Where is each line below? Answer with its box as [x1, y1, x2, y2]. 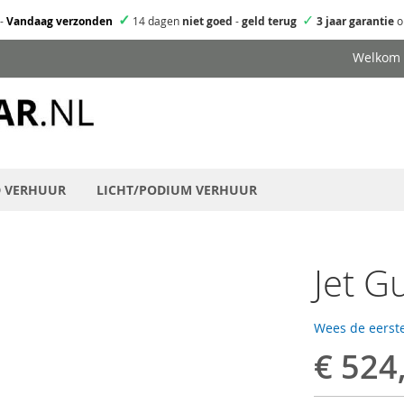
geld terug [242, 14, 297, 29]
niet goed [182, 14, 233, 29]
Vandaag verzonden [6, 14, 113, 29]
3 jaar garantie [317, 14, 394, 29]
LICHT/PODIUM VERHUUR [96, 180, 257, 198]
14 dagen [130, 14, 182, 28]
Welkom [353, 49, 400, 66]
